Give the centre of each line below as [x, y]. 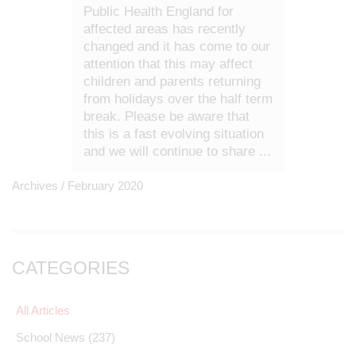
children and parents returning [172, 81]
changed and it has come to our [177, 46]
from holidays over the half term [178, 99]
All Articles [43, 310]
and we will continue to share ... [177, 151]
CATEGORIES [71, 268]
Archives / [40, 186]
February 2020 [105, 186]
